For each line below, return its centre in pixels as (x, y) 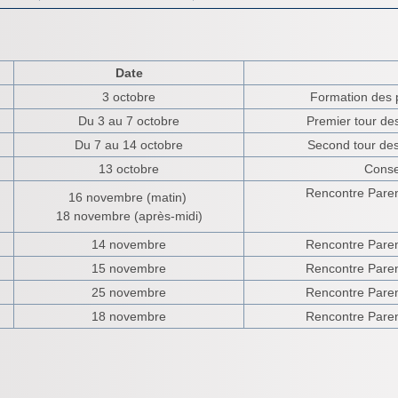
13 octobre (129, 169)
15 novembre (129, 268)
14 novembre (129, 244)
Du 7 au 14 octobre (129, 145)
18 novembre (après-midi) (129, 216)
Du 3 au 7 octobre (129, 121)
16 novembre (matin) (129, 197)
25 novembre (129, 292)
